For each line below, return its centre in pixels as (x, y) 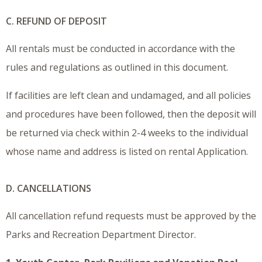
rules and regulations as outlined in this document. (117, 68)
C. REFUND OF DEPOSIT (56, 21)
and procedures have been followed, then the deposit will (131, 114)
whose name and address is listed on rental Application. (127, 152)
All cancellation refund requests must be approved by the (131, 216)
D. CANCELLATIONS (49, 189)
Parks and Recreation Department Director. (101, 235)
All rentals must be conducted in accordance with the (120, 49)
